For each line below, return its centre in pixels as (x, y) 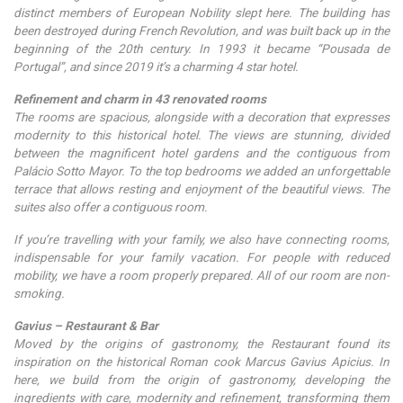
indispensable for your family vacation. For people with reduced (201, 257)
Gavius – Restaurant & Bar (86, 325)
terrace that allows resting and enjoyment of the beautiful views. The (201, 188)
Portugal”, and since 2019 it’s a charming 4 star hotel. (156, 66)
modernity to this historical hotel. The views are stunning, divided (201, 134)
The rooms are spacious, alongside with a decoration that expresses (201, 116)
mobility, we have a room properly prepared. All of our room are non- (201, 275)
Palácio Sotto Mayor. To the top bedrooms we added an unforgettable (201, 170)
